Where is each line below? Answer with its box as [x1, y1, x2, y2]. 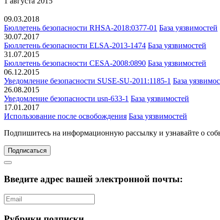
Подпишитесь [4, 129, 51, 137]
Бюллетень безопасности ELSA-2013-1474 [4, 41, 146, 50]
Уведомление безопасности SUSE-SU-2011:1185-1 [4, 77, 171, 85]
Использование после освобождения [4, 112, 127, 121]
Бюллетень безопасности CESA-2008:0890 [4, 59, 146, 68]
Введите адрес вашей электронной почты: [4, 174, 183, 185]
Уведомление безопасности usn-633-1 [4, 94, 129, 103]
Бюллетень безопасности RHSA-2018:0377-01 [4, 24, 157, 32]
